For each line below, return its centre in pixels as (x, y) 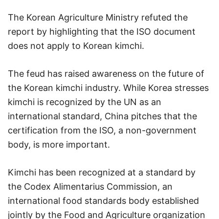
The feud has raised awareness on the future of (106, 74)
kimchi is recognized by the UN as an (85, 102)
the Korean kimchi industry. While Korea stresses (108, 88)
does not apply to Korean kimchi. (76, 46)
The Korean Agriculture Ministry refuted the (98, 17)
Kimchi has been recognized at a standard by (102, 172)
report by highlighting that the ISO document (102, 32)
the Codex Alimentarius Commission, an (90, 186)
